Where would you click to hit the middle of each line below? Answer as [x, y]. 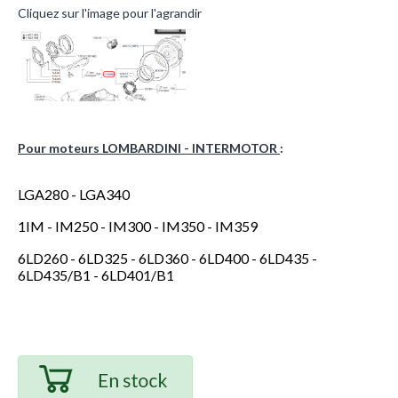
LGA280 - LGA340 [74, 194]
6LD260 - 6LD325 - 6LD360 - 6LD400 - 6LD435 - [167, 258]
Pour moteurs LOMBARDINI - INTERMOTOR [149, 147]
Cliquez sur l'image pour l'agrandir [110, 12]
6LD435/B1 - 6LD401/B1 [96, 275]
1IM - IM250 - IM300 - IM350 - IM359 [138, 226]
